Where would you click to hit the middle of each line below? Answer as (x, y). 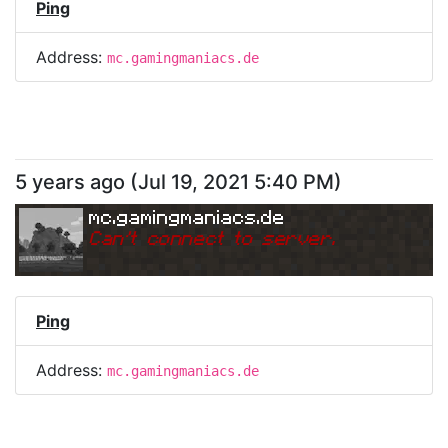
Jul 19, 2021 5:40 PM (236, 182)
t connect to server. (232, 237)
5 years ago (70, 182)
